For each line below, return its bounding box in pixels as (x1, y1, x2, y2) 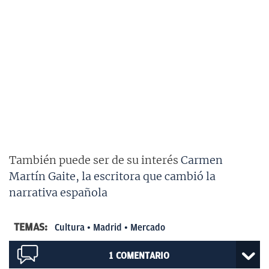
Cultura (55, 222, 85, 233)
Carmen (181, 153, 223, 167)
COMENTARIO (115, 250, 169, 261)
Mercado (130, 222, 165, 233)
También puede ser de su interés (9, 153, 181, 167)
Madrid (93, 222, 122, 233)
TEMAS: (14, 220, 50, 233)
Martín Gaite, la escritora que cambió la (9, 169, 216, 183)
